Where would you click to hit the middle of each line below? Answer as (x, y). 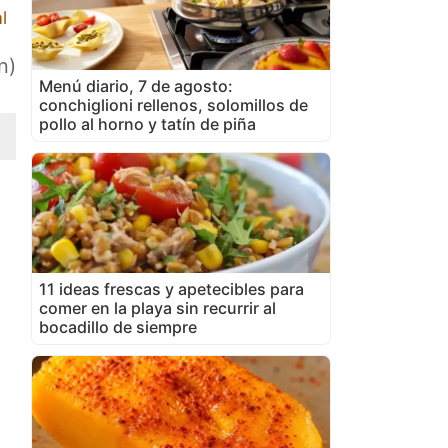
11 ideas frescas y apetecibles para (171, 288)
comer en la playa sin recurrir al (157, 307)
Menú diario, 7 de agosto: (136, 85)
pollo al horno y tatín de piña (147, 123)
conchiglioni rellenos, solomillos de (173, 104)
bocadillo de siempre (118, 326)
